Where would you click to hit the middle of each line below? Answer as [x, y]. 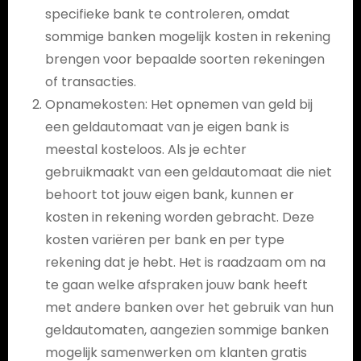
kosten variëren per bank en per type [164, 240]
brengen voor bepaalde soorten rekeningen [185, 59]
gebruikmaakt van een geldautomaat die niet [188, 172]
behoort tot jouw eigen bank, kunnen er [169, 195]
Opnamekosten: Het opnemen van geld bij [178, 104]
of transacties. [90, 82]
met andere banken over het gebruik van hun [189, 307]
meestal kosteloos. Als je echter [145, 149]
